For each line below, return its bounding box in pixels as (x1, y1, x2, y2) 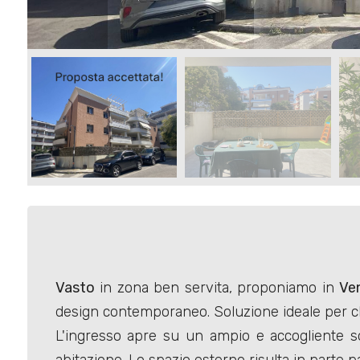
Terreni (36, 35, 75, 50)
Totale (24, 244, 62, 263)
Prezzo (24, 95, 70, 112)
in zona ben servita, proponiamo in (94, 279, 340, 297)
